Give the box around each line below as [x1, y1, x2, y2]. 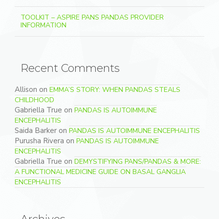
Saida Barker [15, 126, 57, 135]
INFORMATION [21, 21, 66, 30]
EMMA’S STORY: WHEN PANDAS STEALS [49, 85, 180, 94]
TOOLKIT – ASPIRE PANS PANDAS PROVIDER [21, 13, 164, 22]
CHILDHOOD [15, 95, 54, 105]
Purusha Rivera [15, 136, 64, 146]
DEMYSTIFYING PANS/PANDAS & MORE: [74, 157, 201, 166]
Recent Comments [21, 62, 120, 75]
